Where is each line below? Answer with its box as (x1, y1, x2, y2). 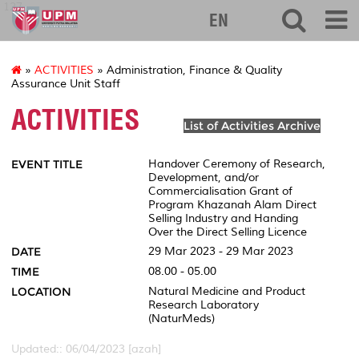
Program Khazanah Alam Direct (147, 197, 317, 212)
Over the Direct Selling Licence (147, 224, 307, 239)
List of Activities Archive (183, 119, 321, 134)
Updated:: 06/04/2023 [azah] (11, 341, 161, 356)
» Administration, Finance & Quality (94, 63, 282, 78)
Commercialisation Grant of (147, 184, 292, 198)
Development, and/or (147, 170, 259, 184)
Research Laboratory (147, 297, 259, 312)
